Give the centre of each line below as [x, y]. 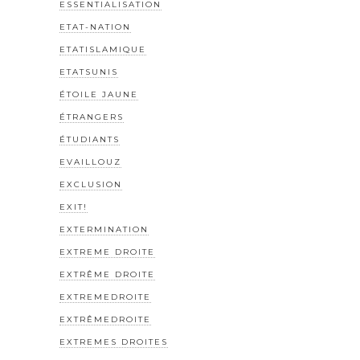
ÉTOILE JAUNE [99, 95]
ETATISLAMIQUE [103, 50]
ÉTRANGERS [92, 117]
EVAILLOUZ [90, 162]
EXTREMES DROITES [114, 342]
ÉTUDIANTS [90, 140]
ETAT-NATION [95, 27]
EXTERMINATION [104, 230]
